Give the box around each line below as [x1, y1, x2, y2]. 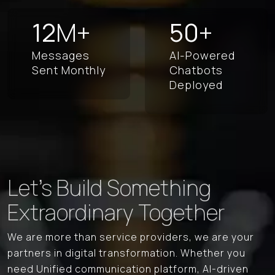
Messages [32, 48, 90, 63]
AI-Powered [169, 48, 235, 63]
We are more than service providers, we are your [7, 230, 254, 244]
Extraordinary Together [7, 198, 225, 228]
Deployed [169, 77, 223, 93]
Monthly [61, 63, 106, 78]
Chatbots [169, 63, 223, 78]
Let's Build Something [7, 173, 211, 203]
